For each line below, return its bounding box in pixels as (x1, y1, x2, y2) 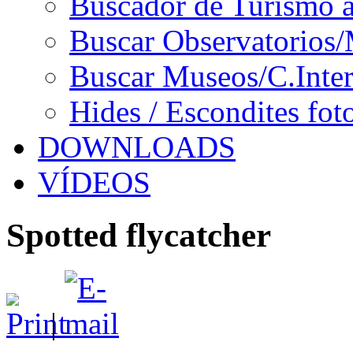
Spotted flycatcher (6, 216, 271, 254)
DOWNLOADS (38, 130, 236, 164)
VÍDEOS (38, 165, 150, 199)
